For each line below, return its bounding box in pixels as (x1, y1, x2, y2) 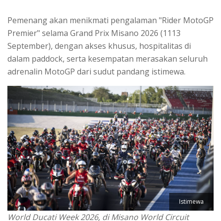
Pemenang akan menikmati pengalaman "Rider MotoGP (7, 14, 214, 26)
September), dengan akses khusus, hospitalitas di (7, 40, 191, 51)
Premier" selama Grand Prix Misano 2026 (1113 (7, 27, 181, 38)
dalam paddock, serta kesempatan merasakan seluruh (7, 53, 208, 64)
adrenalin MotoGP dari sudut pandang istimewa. (7, 66, 187, 77)
